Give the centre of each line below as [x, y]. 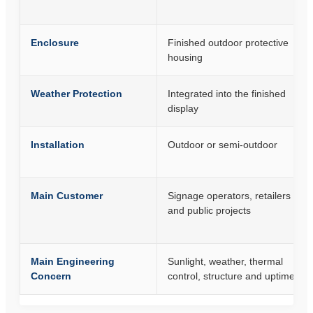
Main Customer [67, 196]
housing [185, 58]
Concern [51, 276]
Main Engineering [73, 262]
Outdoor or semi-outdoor [223, 145]
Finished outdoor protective [228, 43]
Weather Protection [77, 94]
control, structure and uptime [231, 276]
